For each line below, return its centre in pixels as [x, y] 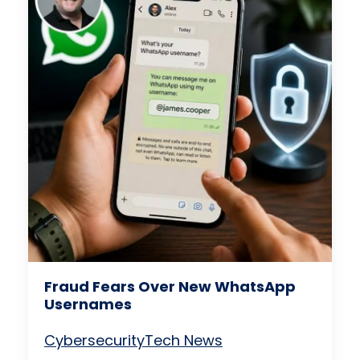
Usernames [88, 304]
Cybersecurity [94, 340]
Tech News [183, 340]
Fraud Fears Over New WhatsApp [170, 286]
